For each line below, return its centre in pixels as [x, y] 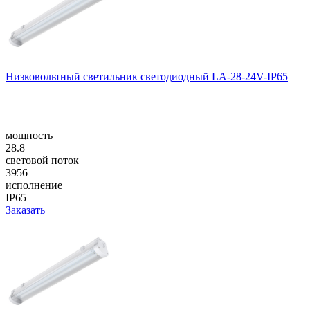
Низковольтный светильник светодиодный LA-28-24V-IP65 [147, 76]
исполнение [34, 185]
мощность [29, 135]
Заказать [25, 210]
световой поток [42, 160]
